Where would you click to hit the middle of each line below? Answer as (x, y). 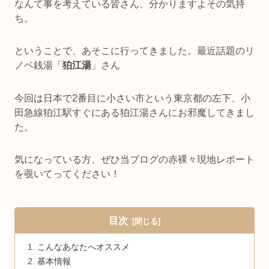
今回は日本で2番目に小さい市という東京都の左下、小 (132, 98)
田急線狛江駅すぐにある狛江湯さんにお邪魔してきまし (134, 112)
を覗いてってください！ (67, 174)
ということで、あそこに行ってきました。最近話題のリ (134, 51)
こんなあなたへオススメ (84, 246)
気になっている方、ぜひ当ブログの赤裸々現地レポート (134, 160)
